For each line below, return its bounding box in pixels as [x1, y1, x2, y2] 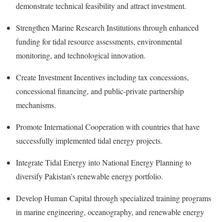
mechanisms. [16, 100, 56, 111]
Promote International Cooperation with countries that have [16, 121, 200, 132]
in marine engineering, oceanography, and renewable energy [16, 207, 204, 218]
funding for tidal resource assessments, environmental [16, 36, 182, 47]
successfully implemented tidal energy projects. [16, 135, 163, 146]
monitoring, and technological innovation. [16, 50, 146, 61]
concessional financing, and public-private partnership [16, 86, 184, 97]
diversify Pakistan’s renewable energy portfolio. [16, 171, 163, 182]
